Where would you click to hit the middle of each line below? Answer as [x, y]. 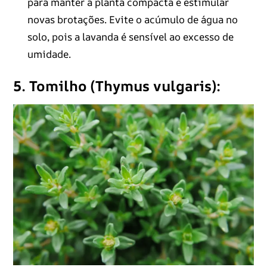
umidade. [49, 54]
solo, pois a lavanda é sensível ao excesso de [130, 36]
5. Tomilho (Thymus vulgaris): [117, 86]
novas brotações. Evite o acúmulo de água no [132, 19]
